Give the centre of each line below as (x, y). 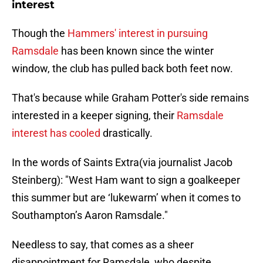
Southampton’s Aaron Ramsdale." (90, 215)
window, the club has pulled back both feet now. (122, 69)
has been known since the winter (136, 51)
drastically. (127, 133)
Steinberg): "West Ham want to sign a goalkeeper (126, 180)
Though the (40, 33)
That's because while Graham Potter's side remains (130, 98)
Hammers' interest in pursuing (138, 33)
